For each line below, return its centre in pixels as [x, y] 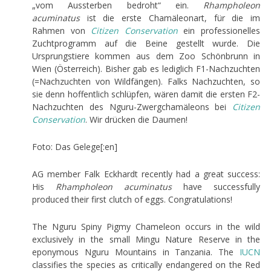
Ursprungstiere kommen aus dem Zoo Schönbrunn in [146, 56]
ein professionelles [219, 30]
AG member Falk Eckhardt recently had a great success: [146, 174]
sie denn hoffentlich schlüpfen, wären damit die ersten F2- [146, 94]
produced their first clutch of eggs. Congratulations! [132, 199]
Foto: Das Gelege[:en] [74, 146]
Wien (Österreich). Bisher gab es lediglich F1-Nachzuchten [146, 68]
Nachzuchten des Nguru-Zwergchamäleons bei [132, 106]
